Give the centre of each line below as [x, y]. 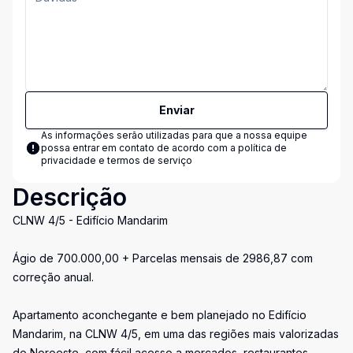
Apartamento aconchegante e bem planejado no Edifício [160, 315]
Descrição [70, 197]
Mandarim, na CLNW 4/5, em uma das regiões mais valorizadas [176, 334]
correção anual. [53, 277]
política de [262, 148]
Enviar [176, 110]
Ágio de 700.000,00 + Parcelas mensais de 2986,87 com [163, 258]
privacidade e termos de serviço [117, 160]
